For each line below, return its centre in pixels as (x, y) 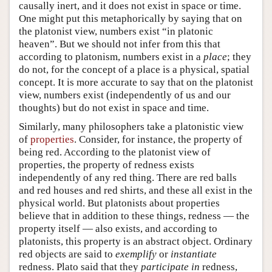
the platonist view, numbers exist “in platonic (116, 31)
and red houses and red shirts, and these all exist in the (136, 190)
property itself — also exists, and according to (118, 228)
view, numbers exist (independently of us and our (125, 95)
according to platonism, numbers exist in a (111, 56)
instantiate (194, 254)
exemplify (136, 254)
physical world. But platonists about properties (119, 203)
